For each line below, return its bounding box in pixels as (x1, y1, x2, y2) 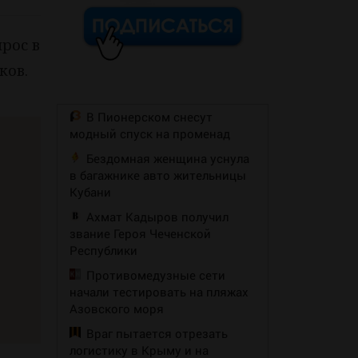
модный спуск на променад (70, 125, 230, 142)
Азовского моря (70, 300, 164, 317)
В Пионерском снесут (86, 109, 213, 125)
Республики (70, 242, 137, 259)
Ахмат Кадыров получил (86, 209, 229, 225)
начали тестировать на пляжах (70, 284, 249, 300)
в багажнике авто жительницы (70, 167, 246, 184)
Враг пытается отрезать (86, 325, 228, 342)
